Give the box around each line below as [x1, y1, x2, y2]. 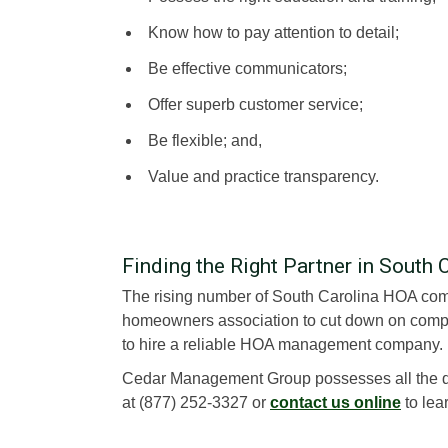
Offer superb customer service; [148, 95, 363, 113]
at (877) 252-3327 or [122, 393, 270, 411]
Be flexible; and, [148, 131, 262, 149]
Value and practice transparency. [148, 167, 379, 185]
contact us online [270, 393, 401, 411]
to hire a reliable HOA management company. [122, 335, 443, 353]
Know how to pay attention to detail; [148, 23, 399, 41]
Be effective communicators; [148, 59, 347, 77]
